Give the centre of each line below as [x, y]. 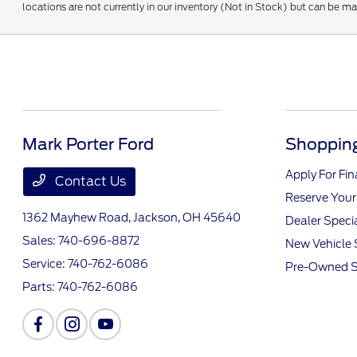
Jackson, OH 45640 [187, 218]
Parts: [40, 287]
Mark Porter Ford [88, 145]
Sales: [41, 241]
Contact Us [89, 182]
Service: [45, 264]
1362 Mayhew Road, [78, 218]
